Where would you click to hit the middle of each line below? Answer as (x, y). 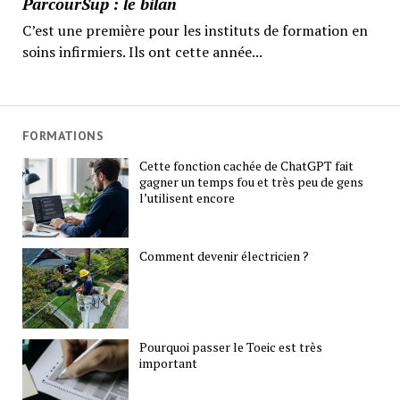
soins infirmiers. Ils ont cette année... (142, 51)
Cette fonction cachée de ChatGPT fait (247, 165)
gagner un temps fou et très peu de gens (252, 181)
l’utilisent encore (187, 197)
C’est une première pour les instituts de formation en (195, 30)
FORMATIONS (63, 136)
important (169, 362)
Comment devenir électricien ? (225, 256)
